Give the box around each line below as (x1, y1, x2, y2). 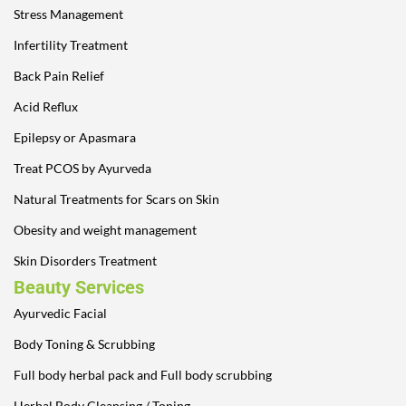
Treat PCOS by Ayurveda (14, 159, 151, 176)
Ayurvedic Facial (14, 304, 107, 321)
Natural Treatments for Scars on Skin (14, 190, 219, 207)
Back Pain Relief (14, 67, 104, 83)
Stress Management (14, 5, 123, 22)
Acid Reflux (14, 98, 78, 114)
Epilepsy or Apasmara (14, 129, 136, 145)
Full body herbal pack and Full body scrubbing (14, 366, 272, 382)
